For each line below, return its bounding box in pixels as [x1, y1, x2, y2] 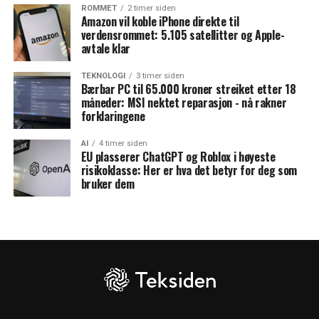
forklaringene [80, 108, 145, 125]
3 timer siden [135, 71, 184, 80]
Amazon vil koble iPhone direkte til [80, 13, 239, 30]
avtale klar [80, 40, 131, 57]
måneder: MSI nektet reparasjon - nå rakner [80, 94, 287, 111]
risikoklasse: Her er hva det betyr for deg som [80, 162, 297, 179]
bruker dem [80, 175, 135, 192]
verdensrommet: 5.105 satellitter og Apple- [80, 26, 285, 43]
